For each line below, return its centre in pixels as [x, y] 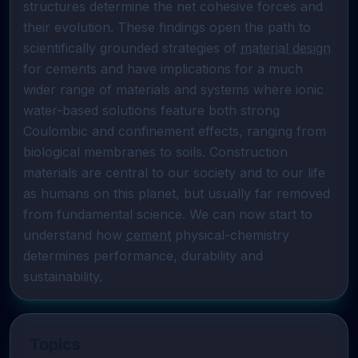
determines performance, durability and [143, 256]
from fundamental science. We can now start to [168, 214]
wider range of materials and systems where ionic [173, 89]
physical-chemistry [230, 235]
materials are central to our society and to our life [174, 173]
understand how [75, 235]
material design [286, 48]
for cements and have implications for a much [163, 69]
